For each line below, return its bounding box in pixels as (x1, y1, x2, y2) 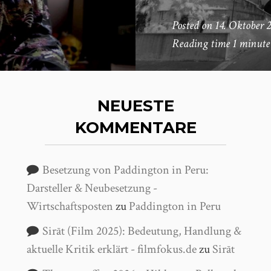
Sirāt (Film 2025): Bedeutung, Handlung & (42, 223, 241, 239)
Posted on (172, 18, 215, 33)
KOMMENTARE (74, 118, 197, 137)
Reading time (172, 36, 232, 51)
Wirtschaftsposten (27, 198, 113, 214)
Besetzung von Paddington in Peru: (42, 162, 209, 178)
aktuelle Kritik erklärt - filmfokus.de (27, 241, 197, 257)
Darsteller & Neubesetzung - (27, 180, 157, 196)
